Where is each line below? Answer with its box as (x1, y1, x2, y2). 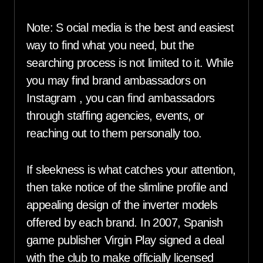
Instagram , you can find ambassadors (26, 92, 215, 105)
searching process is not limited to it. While (26, 56, 233, 70)
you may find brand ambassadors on (26, 74, 206, 87)
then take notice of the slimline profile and (26, 181, 228, 194)
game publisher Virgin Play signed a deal (26, 234, 224, 247)
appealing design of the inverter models (26, 198, 218, 212)
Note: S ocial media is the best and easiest (26, 21, 234, 35)
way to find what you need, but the (26, 39, 194, 52)
